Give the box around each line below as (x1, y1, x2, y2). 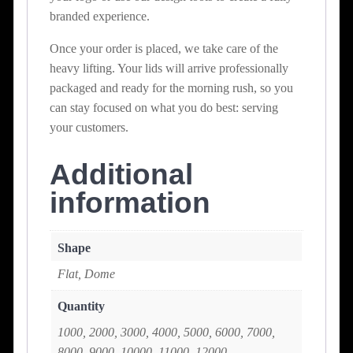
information (50, 186, 210, 219)
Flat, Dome (58, 266, 115, 281)
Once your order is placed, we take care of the (50, 41, 278, 55)
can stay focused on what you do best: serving (50, 100, 278, 114)
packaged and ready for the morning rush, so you (50, 80, 293, 95)
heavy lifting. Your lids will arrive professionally (50, 61, 288, 75)
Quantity (58, 299, 105, 313)
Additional (50, 158, 193, 191)
